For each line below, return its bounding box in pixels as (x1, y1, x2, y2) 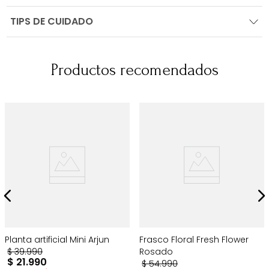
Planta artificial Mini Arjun (5, 234, 109, 246)
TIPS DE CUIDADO (10, 14, 94, 29)
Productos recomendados (50, 61, 219, 80)
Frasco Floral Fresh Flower (139, 234, 249, 246)
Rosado (139, 246, 173, 258)
